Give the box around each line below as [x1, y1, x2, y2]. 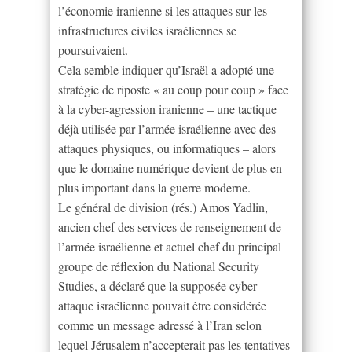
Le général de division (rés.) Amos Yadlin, [58, 198, 268, 215]
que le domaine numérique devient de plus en [58, 159, 282, 176]
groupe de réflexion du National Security [58, 257, 259, 274]
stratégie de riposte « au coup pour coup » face [58, 80, 288, 97]
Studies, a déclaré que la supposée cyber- [58, 277, 260, 294]
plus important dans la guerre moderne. [58, 178, 251, 196]
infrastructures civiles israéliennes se [58, 21, 236, 38]
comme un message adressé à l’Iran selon [58, 316, 262, 333]
